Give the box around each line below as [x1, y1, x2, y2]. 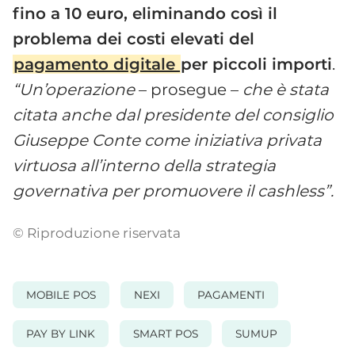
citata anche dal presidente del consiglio [13, 105, 334, 124]
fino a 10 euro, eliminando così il [13, 3, 277, 23]
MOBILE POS [26, 288, 96, 302]
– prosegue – [135, 79, 242, 99]
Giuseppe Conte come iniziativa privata [13, 130, 322, 150]
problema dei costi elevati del [13, 29, 254, 48]
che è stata [242, 79, 329, 99]
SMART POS [132, 326, 198, 340]
